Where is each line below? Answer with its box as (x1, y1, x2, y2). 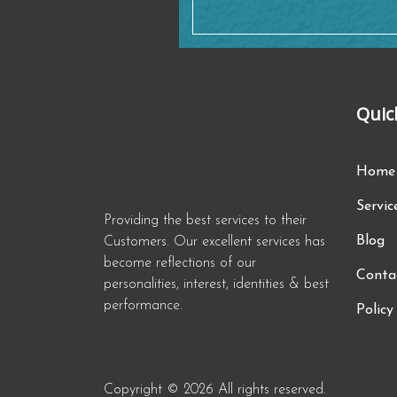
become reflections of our (104, 255, 256, 270)
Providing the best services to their (104, 213, 307, 228)
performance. (104, 298, 183, 313)
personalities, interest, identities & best (104, 276, 329, 292)
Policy (356, 302, 393, 317)
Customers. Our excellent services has (104, 234, 325, 249)
